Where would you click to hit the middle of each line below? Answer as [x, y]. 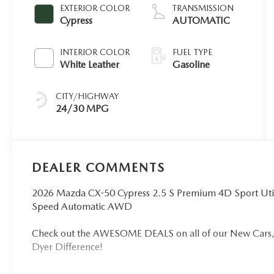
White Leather [90, 65]
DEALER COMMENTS [99, 168]
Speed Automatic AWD [82, 207]
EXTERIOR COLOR [95, 8]
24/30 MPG [83, 109]
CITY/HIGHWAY [87, 96]
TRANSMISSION [203, 8]
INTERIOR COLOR [95, 52]
